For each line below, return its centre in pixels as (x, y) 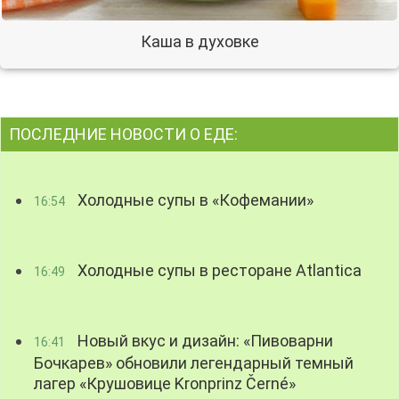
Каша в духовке (199, 42)
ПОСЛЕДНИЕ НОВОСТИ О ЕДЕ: (123, 134)
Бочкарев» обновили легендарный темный (194, 363)
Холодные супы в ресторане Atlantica (218, 271)
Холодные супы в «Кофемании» (194, 200)
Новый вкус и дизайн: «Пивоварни (204, 341)
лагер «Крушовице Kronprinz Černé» (165, 384)
